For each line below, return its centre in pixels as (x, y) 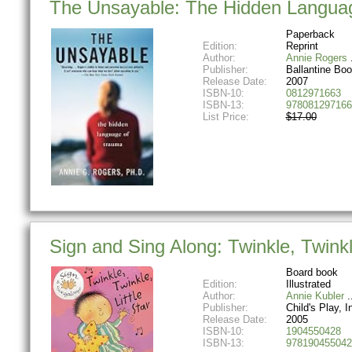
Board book (312, 273)
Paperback (310, 34)
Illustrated (308, 284)
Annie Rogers (316, 57)
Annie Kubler (315, 296)
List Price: (227, 116)
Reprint (302, 46)
